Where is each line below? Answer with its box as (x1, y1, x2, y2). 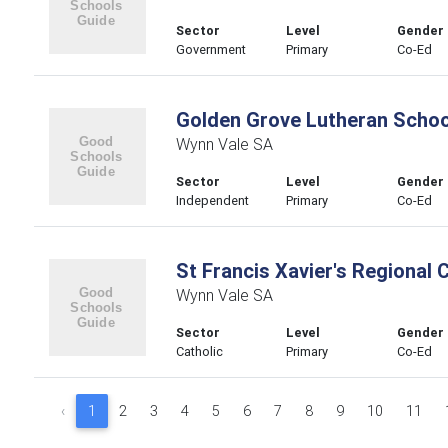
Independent (175, 192, 249, 209)
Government (175, 41, 246, 58)
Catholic (175, 343, 223, 360)
